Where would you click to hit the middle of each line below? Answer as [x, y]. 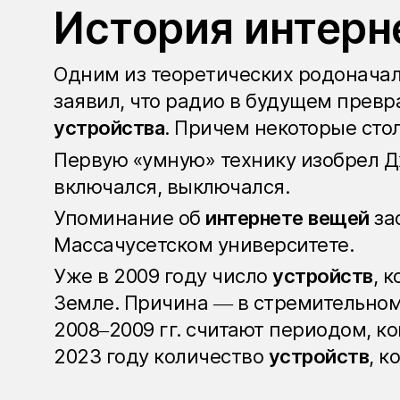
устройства [109, 128]
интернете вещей [287, 217]
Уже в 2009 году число [163, 275]
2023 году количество [161, 356]
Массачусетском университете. [204, 244]
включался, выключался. [174, 186]
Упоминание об [129, 217]
